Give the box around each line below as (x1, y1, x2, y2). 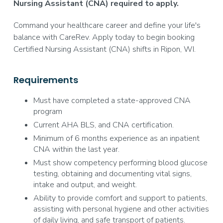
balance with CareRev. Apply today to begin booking (13, 32, 195, 43)
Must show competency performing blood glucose (33, 157, 208, 168)
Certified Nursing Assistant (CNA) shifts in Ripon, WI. (13, 44, 196, 55)
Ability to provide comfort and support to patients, (33, 193, 207, 204)
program (33, 106, 62, 117)
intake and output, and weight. (33, 179, 137, 190)
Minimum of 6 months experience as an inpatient (33, 133, 200, 144)
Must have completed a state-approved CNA (33, 95, 191, 106)
